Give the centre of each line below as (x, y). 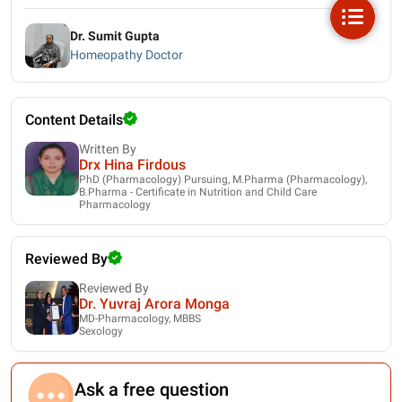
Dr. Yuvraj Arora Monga (154, 303)
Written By (108, 149)
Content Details (74, 119)
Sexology (101, 331)
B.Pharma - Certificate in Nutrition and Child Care (198, 192)
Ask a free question (152, 389)
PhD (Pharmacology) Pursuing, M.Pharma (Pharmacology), (223, 179)
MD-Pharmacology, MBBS (140, 318)
